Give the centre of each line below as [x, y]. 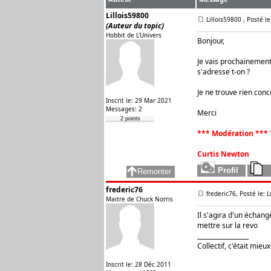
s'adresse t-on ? [224, 72]
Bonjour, [211, 41]
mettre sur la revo [227, 225]
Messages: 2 [124, 109]
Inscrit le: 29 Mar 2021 [139, 100]
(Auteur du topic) [135, 26]
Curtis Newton [223, 154]
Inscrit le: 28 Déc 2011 [139, 264]
